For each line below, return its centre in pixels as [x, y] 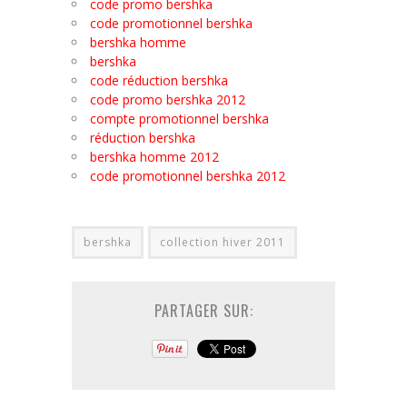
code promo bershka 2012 [168, 99]
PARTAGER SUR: [203, 310]
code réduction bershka [159, 80]
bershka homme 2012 [154, 156]
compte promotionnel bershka [179, 118]
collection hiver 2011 [223, 242]
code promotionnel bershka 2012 [188, 175]
